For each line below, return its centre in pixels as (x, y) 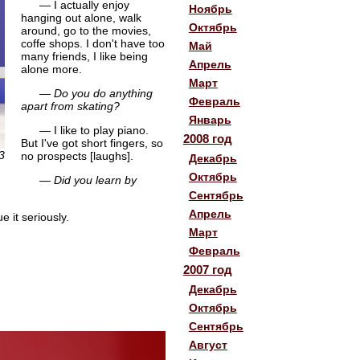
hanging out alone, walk (81, 17)
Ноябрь (210, 8)
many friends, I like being (84, 56)
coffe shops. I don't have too (92, 43)
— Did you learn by (88, 180)
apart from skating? (70, 106)
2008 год (207, 138)
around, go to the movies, (86, 30)
